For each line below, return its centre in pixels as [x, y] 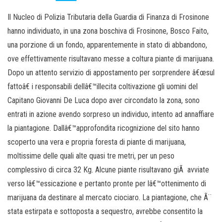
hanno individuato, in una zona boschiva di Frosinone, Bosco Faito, [108, 31]
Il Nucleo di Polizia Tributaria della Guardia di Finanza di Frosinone [108, 17]
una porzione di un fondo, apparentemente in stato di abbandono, [107, 45]
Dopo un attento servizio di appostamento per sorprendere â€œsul [111, 73]
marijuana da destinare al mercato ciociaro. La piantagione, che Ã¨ [110, 197]
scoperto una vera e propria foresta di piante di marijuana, [97, 142]
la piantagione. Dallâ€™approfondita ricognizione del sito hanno [104, 128]
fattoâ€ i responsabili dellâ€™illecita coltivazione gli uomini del [103, 86]
